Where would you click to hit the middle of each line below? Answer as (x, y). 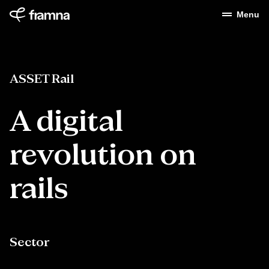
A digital (66, 122)
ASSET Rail (42, 79)
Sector (29, 243)
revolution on (103, 156)
